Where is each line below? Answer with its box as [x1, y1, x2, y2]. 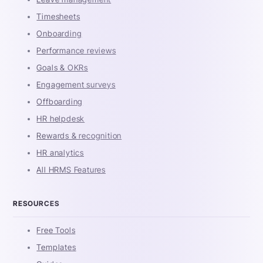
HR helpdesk [36, 113, 85, 123]
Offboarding [36, 96, 83, 106]
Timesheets [36, 11, 80, 21]
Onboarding [36, 28, 82, 38]
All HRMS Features [36, 164, 106, 174]
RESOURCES [13, 198, 60, 208]
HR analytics [36, 147, 85, 157]
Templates [36, 242, 76, 252]
